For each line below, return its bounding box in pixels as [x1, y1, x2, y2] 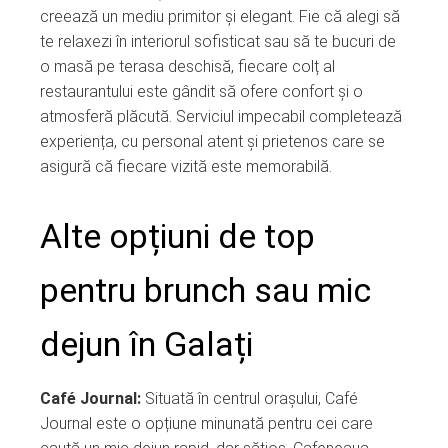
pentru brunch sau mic [40, 269, 371, 310]
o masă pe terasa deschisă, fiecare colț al [40, 56, 335, 76]
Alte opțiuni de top [40, 215, 315, 256]
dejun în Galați [40, 323, 253, 364]
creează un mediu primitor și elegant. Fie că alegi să [40, 6, 400, 26]
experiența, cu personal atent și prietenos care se [40, 131, 385, 151]
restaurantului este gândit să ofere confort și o [40, 81, 363, 101]
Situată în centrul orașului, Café [145, 388, 358, 408]
